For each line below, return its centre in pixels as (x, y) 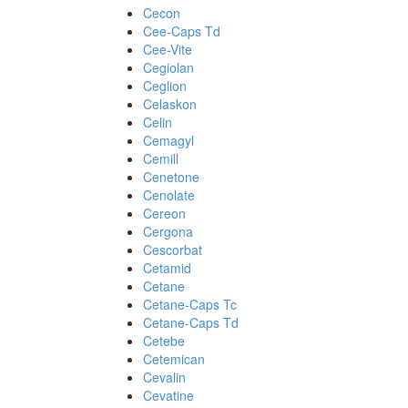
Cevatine (168, 395)
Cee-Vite (168, 49)
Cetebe (164, 341)
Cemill (161, 158)
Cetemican (174, 359)
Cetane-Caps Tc (190, 304)
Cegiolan (168, 67)
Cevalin (164, 377)
